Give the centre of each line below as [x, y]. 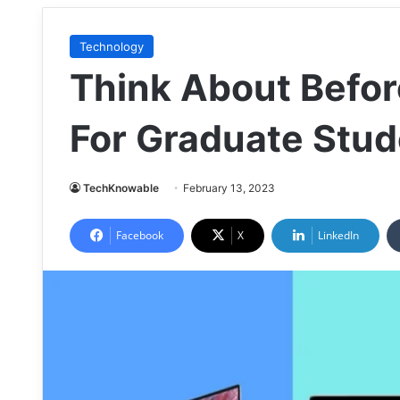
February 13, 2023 [229, 188]
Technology [112, 46]
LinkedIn [338, 235]
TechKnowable [121, 188]
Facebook [140, 235]
